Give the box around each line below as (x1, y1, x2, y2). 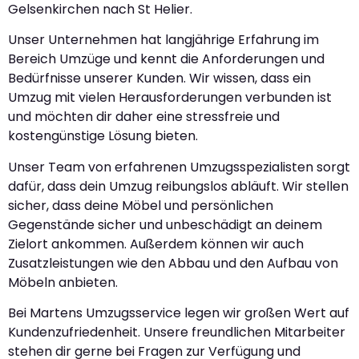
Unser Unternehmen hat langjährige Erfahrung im (8, 30, 319, 50)
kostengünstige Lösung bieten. (8, 127, 198, 146)
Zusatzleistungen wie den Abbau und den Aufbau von (8, 253, 338, 272)
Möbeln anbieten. (8, 272, 118, 292)
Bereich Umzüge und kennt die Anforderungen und (8, 50, 325, 69)
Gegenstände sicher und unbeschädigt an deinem (8, 215, 322, 234)
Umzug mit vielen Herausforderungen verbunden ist (8, 88, 332, 107)
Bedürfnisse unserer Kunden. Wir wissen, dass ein (8, 69, 311, 88)
